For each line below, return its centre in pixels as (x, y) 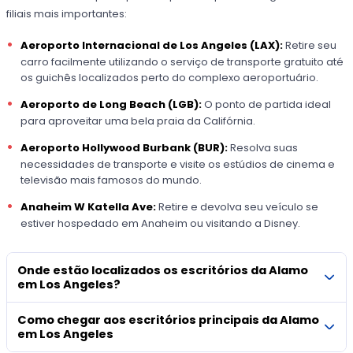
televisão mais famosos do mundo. (111, 180)
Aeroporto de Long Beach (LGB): (112, 105)
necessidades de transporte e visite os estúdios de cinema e (178, 165)
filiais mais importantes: (67, 13)
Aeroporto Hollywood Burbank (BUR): (125, 148)
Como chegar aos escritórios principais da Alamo (169, 320)
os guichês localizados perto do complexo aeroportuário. (169, 77)
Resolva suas (264, 148)
